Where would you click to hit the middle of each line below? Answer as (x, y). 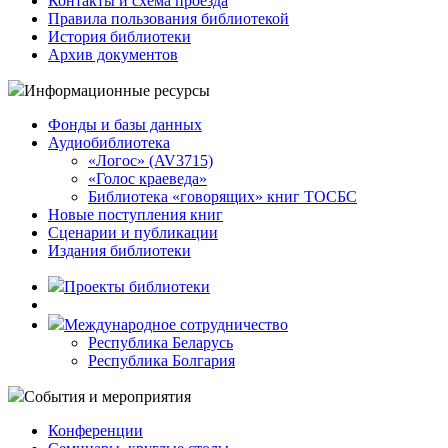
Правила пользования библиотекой (168, 18)
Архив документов (113, 54)
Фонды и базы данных (125, 124)
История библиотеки (119, 36)
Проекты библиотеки (137, 286)
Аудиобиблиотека (109, 142)
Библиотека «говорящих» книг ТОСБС (222, 196)
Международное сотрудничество (176, 324)
